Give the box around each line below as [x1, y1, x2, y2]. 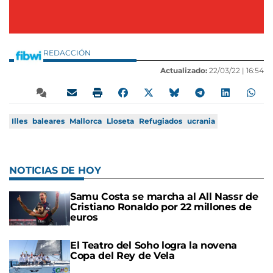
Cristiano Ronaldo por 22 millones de [70, 201, 252, 213]
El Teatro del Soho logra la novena [70, 239, 238, 252]
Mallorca [69, 116, 102, 126]
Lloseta [107, 116, 134, 126]
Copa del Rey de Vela [70, 250, 175, 262]
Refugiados [139, 116, 182, 126]
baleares [32, 116, 65, 126]
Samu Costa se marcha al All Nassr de [70, 191, 258, 203]
